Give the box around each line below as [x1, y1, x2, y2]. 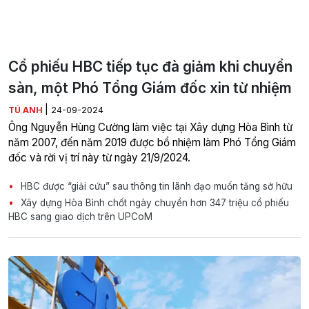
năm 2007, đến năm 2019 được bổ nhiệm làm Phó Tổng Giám [8, 135, 296, 149]
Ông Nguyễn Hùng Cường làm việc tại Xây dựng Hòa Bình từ [8, 120, 292, 134]
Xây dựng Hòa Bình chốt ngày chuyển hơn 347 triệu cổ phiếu [18, 197, 289, 208]
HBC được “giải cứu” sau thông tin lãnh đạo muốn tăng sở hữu [18, 180, 292, 192]
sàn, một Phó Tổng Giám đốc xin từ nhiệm [8, 79, 292, 97]
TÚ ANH [8, 104, 45, 115]
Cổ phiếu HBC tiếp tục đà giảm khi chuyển [8, 57, 292, 75]
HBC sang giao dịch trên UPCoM [8, 210, 152, 222]
